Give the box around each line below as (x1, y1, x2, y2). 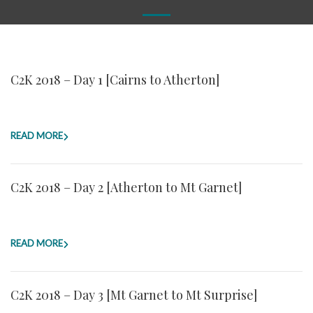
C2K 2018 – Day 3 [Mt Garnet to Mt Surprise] (10, 286, 257, 303)
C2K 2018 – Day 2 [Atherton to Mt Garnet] (10, 179, 242, 196)
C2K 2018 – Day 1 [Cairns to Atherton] (10, 71, 219, 88)
